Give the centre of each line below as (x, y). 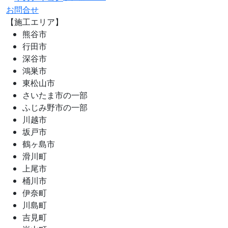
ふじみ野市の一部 (55, 107)
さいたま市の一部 (55, 95)
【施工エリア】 (35, 22)
